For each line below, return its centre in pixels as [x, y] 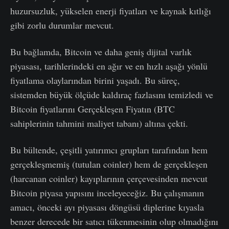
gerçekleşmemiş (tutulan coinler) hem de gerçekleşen [109, 164]
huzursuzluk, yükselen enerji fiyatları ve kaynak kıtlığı [111, 11]
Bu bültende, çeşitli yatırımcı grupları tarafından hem [109, 150]
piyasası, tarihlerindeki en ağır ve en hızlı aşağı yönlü [109, 66]
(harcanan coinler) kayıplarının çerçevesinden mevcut [109, 179]
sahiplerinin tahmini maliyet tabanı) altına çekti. [99, 123]
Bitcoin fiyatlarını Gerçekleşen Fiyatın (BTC [93, 109]
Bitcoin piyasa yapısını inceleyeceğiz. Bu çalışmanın [107, 193]
